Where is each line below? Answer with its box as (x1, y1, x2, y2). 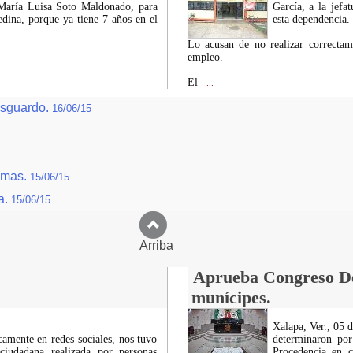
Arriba (139, 239, 214, 252)
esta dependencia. (272, 13, 350, 25)
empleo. (187, 51, 223, 63)
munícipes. (191, 288, 271, 307)
